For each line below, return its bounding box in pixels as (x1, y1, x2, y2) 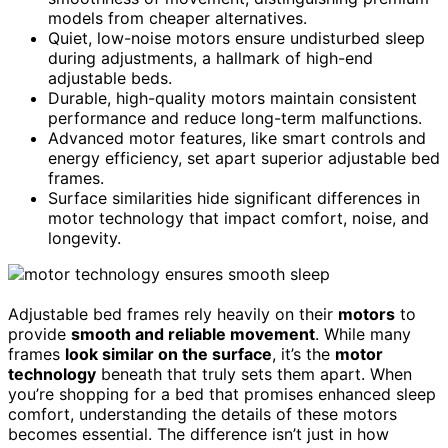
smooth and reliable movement (71, 323, 315, 344)
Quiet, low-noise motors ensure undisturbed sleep (48, 27, 425, 48)
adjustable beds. (48, 67, 172, 88)
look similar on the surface (65, 343, 272, 364)
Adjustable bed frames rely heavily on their (8, 303, 338, 324)
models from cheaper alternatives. (48, 7, 307, 28)
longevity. (48, 227, 121, 248)
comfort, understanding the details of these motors (8, 403, 397, 424)
